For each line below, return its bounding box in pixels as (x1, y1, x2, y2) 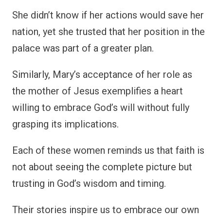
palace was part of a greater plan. (12, 42, 154, 54)
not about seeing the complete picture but (12, 161, 192, 173)
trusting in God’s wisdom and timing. (12, 178, 166, 190)
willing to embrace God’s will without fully (12, 102, 189, 114)
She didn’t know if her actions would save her (12, 9, 204, 21)
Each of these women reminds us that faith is (12, 145, 204, 157)
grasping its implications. (12, 118, 119, 130)
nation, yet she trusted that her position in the (12, 26, 205, 38)
